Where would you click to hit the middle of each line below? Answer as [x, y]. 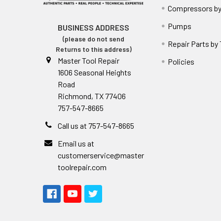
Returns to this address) [93, 49]
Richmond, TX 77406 [92, 96]
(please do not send [94, 39]
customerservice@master [101, 155]
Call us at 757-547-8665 [96, 126]
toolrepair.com [82, 167]
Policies [181, 62]
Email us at [76, 144]
